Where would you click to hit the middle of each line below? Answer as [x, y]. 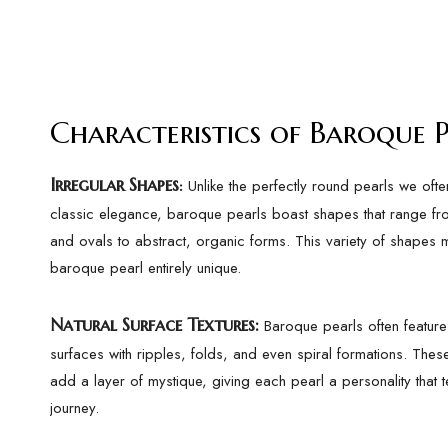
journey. [74, 408]
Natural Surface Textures [152, 324]
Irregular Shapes [114, 184]
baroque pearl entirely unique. [145, 268]
